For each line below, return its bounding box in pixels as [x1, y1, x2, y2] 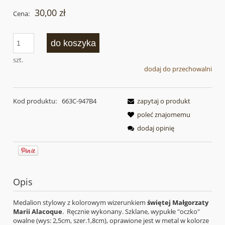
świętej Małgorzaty [147, 197, 208, 207]
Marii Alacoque [13, 206, 62, 216]
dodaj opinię [137, 123, 174, 133]
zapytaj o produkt [137, 96, 190, 105]
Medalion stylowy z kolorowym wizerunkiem [13, 197, 147, 207]
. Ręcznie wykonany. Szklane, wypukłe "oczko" [62, 206, 200, 216]
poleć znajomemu [137, 109, 190, 119]
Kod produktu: [13, 96, 57, 105]
